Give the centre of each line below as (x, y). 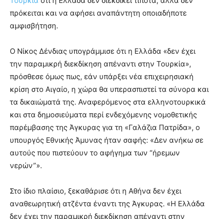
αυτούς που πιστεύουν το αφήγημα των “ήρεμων (95, 153)
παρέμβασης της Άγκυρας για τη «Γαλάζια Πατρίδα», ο (105, 127)
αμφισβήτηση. (34, 25)
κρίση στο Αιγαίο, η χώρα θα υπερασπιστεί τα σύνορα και (109, 89)
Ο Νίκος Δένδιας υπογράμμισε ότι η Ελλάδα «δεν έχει (103, 51)
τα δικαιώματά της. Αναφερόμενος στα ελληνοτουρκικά (108, 102)
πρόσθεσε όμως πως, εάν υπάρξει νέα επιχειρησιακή (102, 76)
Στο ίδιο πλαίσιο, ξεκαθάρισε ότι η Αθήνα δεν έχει (96, 191)
